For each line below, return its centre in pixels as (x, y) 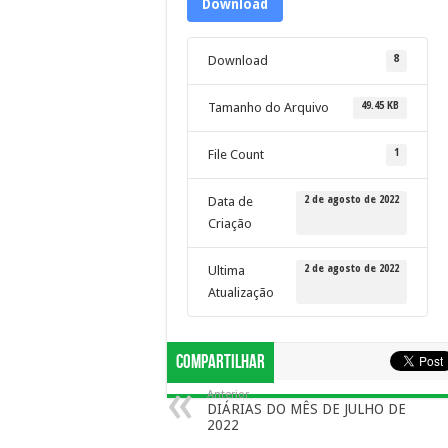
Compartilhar (220, 362)
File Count (236, 154)
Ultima (226, 270)
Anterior (228, 394)
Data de (230, 201)
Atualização (241, 292)
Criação (230, 223)
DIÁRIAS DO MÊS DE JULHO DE (306, 409)
